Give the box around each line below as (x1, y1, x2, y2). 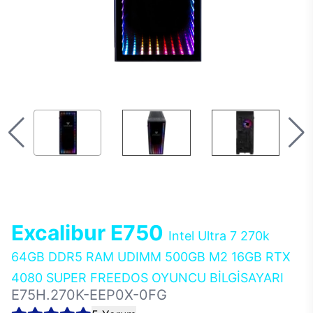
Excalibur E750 (11, 220, 168, 245)
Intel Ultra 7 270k (168, 228, 270, 243)
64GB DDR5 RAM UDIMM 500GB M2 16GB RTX (11, 249, 291, 264)
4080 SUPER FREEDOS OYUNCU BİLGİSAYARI (11, 270, 284, 285)
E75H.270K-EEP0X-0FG (11, 286, 167, 303)
